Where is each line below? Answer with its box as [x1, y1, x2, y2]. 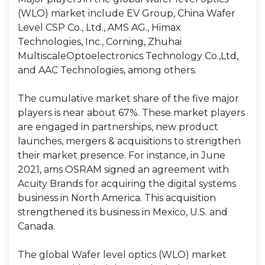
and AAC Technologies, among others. [18, 64, 196, 76]
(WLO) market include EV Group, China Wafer [18, 8, 235, 19]
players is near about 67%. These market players [18, 107, 245, 118]
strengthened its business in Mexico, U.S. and [18, 206, 228, 218]
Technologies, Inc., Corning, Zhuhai [18, 36, 182, 47]
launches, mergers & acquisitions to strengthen [18, 135, 241, 147]
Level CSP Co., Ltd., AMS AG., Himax [18, 22, 181, 33]
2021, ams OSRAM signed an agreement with [18, 164, 229, 175]
